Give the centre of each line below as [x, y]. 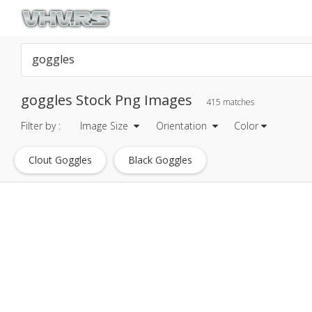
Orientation [181, 126]
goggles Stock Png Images [108, 100]
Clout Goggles [60, 160]
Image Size [106, 126]
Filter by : [41, 126]
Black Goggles [160, 160]
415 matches [230, 102]
